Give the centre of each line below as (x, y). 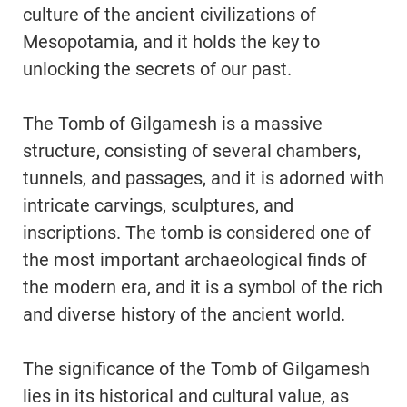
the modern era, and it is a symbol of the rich (203, 288)
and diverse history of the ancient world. (184, 315)
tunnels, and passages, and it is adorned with (203, 179)
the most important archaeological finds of (195, 260)
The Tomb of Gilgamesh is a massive (173, 124)
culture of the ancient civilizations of (169, 15)
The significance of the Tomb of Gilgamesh (196, 369)
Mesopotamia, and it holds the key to (171, 42)
